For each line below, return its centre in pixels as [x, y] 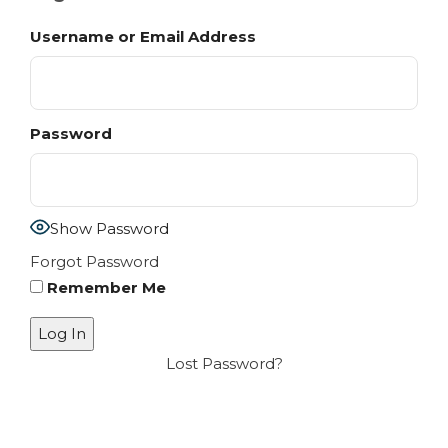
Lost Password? [224, 364]
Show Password [109, 228]
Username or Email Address [143, 37]
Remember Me [104, 288]
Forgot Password [94, 262]
